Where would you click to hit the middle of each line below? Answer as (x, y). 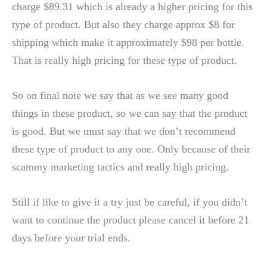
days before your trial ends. (71, 238)
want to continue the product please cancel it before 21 (131, 220)
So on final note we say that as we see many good (120, 95)
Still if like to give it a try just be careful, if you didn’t (130, 202)
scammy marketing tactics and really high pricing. (120, 167)
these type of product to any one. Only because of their (131, 149)
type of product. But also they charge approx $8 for (123, 24)
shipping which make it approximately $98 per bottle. (128, 42)
